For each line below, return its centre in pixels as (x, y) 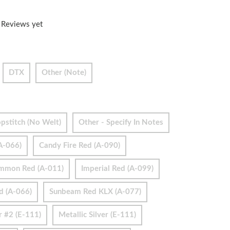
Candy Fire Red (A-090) (80, 145)
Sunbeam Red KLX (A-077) (95, 191)
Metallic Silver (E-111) (97, 215)
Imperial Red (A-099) (117, 168)
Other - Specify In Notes (121, 122)
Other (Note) (64, 72)
